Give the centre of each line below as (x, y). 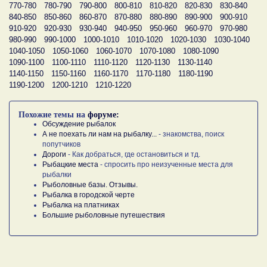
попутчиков (61, 144)
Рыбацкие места (70, 164)
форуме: (103, 114)
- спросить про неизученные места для (166, 164)
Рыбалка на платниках (81, 205)
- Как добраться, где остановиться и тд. (133, 154)
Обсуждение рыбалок (79, 124)
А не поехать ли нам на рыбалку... (100, 134)
